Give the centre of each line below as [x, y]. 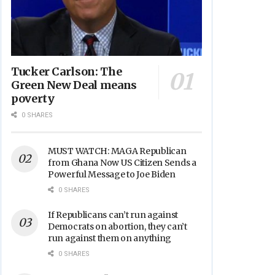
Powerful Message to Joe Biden [112, 175]
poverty [33, 99]
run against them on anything [110, 238]
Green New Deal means [74, 85]
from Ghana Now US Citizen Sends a [122, 163]
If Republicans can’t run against [113, 215]
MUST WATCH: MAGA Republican [117, 151]
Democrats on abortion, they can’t [118, 227]
